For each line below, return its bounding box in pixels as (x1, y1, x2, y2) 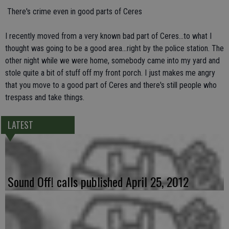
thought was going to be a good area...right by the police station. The (5, 43, 224, 53)
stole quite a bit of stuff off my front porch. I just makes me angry (5, 68, 215, 78)
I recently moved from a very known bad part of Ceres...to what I (5, 31, 212, 41)
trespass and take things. (5, 93, 84, 102)
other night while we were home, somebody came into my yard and (5, 56, 220, 65)
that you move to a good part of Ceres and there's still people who (5, 80, 217, 90)
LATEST (7, 118, 33, 132)
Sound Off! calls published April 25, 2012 (8, 172, 189, 191)
